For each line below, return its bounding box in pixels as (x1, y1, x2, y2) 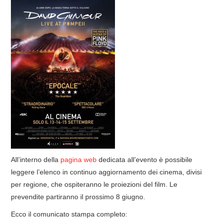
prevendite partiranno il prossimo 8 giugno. (11, 192, 146, 201)
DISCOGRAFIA (21, 61, 55, 69)
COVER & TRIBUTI (21, 10, 64, 18)
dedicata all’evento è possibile (97, 155, 193, 164)
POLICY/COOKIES (21, 187, 62, 195)
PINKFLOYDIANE (21, 162, 60, 169)
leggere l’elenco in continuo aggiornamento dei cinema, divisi (11, 167, 202, 176)
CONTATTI (21, 111, 47, 119)
